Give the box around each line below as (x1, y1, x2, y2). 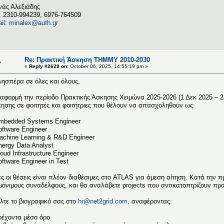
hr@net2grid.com (78, 197, 127, 205)
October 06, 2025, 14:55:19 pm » (68, 63, 148, 69)
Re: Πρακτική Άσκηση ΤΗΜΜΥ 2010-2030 (24, 55, 150, 63)
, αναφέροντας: (127, 197, 172, 205)
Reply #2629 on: (29, 63, 68, 69)
